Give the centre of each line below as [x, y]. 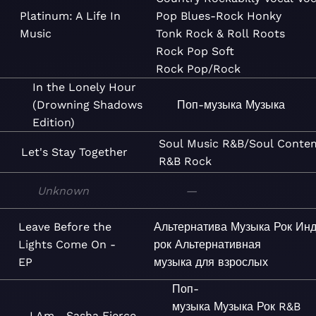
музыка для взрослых [211, 262]
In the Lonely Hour [84, 87]
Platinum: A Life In [70, 16]
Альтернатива [191, 226]
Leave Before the [65, 226]
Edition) [53, 122]
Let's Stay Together [75, 152]
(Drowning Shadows [87, 105]
